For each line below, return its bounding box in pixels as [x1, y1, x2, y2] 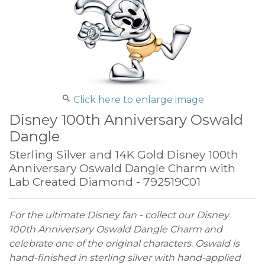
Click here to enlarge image [73, 94, 204, 106]
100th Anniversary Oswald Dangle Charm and [9, 224, 222, 235]
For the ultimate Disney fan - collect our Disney [9, 209, 229, 221]
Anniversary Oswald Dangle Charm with [9, 161, 235, 176]
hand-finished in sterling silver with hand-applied [9, 252, 241, 264]
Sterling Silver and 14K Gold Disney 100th [9, 147, 238, 162]
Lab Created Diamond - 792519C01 [9, 174, 201, 189]
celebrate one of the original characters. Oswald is [9, 238, 240, 250]
